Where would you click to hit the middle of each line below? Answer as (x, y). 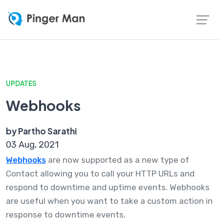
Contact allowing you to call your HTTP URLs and (100, 174)
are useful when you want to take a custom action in (109, 201)
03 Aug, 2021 (32, 145)
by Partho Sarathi (41, 131)
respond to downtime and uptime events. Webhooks (108, 187)
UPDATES (21, 83)
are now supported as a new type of (118, 160)
